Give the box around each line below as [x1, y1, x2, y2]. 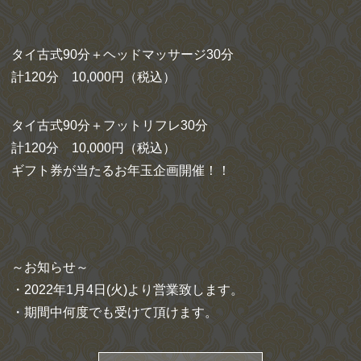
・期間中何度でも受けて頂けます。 [11, 305, 218, 319]
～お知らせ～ [11, 259, 89, 274]
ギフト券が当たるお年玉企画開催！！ [11, 163, 230, 177]
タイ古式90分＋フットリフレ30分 [11, 118, 208, 132]
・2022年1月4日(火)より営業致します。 [11, 282, 243, 297]
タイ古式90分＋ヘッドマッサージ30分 [11, 47, 234, 61]
